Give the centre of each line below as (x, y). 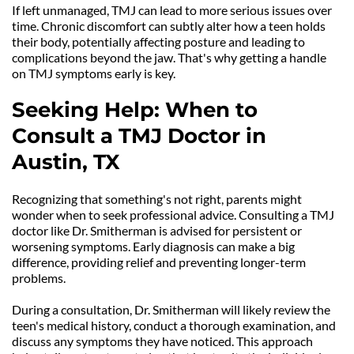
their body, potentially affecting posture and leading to (158, 42)
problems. (39, 278)
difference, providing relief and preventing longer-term (159, 262)
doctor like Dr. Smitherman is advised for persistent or (157, 231)
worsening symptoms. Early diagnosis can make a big (153, 247)
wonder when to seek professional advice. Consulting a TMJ (173, 215)
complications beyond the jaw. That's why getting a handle (169, 58)
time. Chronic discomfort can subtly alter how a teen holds (169, 26)
